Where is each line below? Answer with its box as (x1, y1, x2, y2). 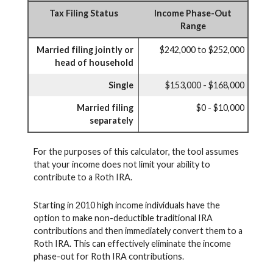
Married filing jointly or (37, 44, 133, 55)
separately (90, 115, 133, 126)
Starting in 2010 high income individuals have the (34, 199, 220, 210)
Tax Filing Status (49, 8, 118, 19)
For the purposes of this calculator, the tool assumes (34, 146, 239, 157)
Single (108, 80, 133, 91)
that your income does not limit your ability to (34, 159, 210, 170)
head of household (55, 57, 133, 68)
